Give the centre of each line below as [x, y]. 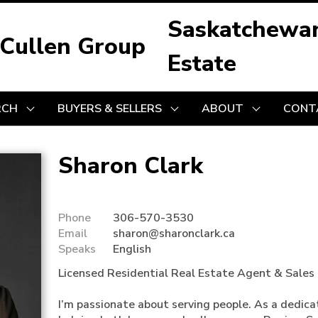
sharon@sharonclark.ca [174, 234]
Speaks [77, 249]
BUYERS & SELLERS [109, 108]
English [132, 249]
